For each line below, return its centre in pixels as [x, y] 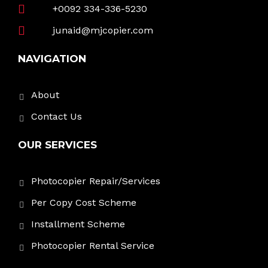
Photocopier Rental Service [93, 246]
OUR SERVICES [57, 145]
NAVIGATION [52, 59]
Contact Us [57, 117]
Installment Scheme [78, 224]
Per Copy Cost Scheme [84, 203]
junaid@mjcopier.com [103, 31]
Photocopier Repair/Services [96, 181]
